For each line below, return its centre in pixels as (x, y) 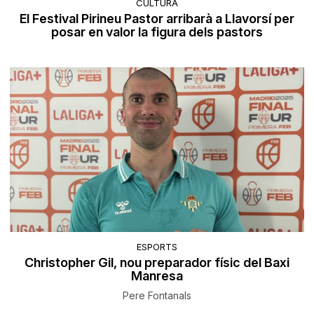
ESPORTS (157, 246)
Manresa (157, 275)
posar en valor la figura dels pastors (157, 32)
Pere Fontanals (157, 295)
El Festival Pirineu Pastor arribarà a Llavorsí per (157, 19)
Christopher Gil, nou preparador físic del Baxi (157, 262)
